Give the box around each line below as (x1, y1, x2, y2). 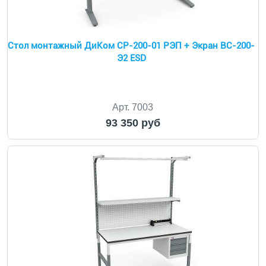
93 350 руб (105, 117, 160, 129)
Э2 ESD (116, 53, 146, 64)
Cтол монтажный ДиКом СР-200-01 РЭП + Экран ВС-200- (8, 40, 255, 51)
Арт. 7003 (112, 102, 154, 112)
